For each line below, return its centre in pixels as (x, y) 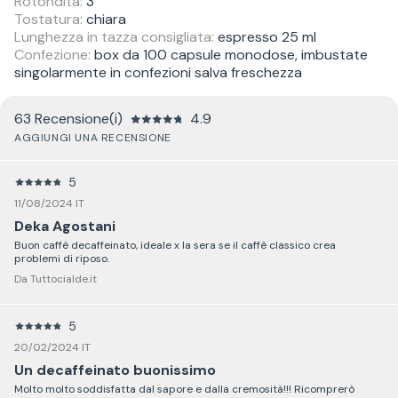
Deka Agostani (65, 226)
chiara (104, 19)
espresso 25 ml (265, 36)
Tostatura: (48, 19)
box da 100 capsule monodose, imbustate (229, 54)
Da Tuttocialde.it (56, 279)
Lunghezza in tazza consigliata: (114, 36)
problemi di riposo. (62, 258)
